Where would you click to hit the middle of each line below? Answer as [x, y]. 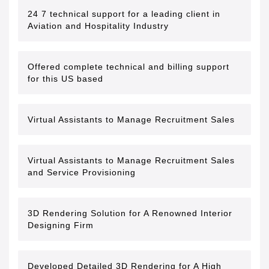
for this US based [65, 79]
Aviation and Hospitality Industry [98, 26]
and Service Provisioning [82, 172]
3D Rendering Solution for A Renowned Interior [130, 213]
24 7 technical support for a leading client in [124, 14]
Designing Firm [61, 225]
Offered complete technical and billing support [128, 67]
